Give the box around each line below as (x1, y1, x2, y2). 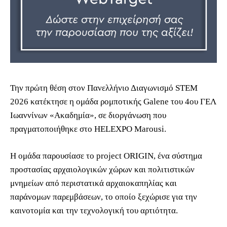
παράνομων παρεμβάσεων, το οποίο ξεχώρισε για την (10, 192, 197, 202)
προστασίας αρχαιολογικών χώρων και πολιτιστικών (10, 164, 195, 174)
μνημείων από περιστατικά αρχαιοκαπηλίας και (10, 178, 177, 188)
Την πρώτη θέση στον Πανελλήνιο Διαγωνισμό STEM (10, 83, 198, 93)
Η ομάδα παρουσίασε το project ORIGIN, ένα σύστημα (10, 150, 202, 161)
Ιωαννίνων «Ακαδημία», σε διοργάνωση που (10, 110, 166, 120)
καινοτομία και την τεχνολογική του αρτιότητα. (10, 205, 178, 215)
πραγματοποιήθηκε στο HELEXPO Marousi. (10, 124, 166, 134)
